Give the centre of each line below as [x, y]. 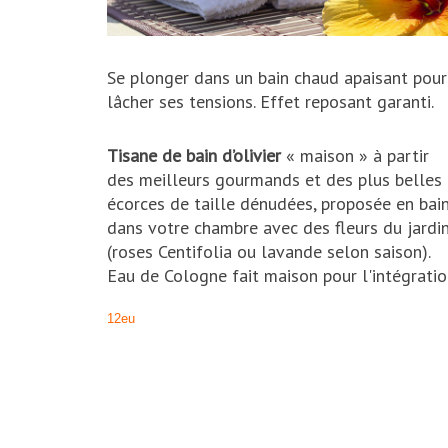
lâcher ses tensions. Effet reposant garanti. [270, 102]
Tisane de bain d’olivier [194, 156]
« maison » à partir [355, 156]
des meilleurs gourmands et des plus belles [274, 180]
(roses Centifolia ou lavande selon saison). [268, 252]
